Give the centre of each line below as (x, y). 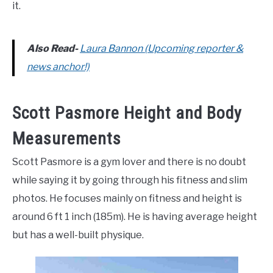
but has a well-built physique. (79, 235)
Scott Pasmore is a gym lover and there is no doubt (129, 162)
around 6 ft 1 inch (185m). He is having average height (135, 217)
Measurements (67, 139)
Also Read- (52, 49)
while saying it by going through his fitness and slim (130, 180)
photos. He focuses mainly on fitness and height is (127, 199)
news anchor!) (58, 67)
